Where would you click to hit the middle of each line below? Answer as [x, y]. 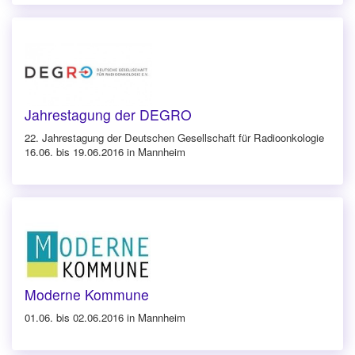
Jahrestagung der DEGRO [108, 114]
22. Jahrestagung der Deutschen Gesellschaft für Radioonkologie [174, 137]
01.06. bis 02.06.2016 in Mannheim [105, 317]
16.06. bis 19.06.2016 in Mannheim [105, 151]
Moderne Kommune [87, 294]
